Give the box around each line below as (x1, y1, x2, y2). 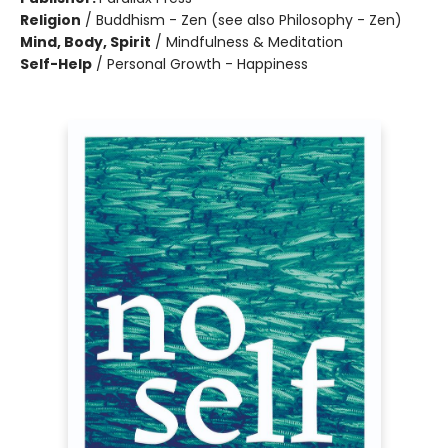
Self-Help (20, 54, 92, 74)
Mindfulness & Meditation (166, 32, 343, 52)
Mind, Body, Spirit (20, 32, 151, 52)
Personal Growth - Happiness (107, 54, 308, 74)
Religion (20, 10, 81, 30)
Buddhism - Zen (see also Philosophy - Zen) (96, 10, 402, 30)
